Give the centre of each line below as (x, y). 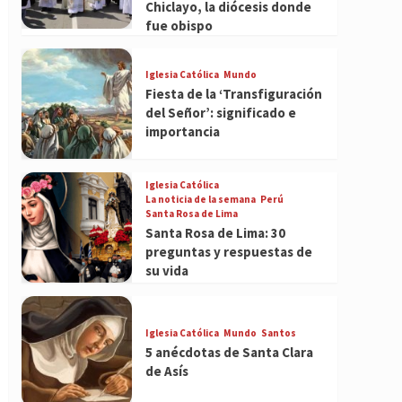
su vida (166, 270)
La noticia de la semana (200, 199)
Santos (278, 332)
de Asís (166, 371)
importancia (182, 132)
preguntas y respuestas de (228, 251)
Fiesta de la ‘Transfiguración (233, 94)
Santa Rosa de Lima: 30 (215, 232)
